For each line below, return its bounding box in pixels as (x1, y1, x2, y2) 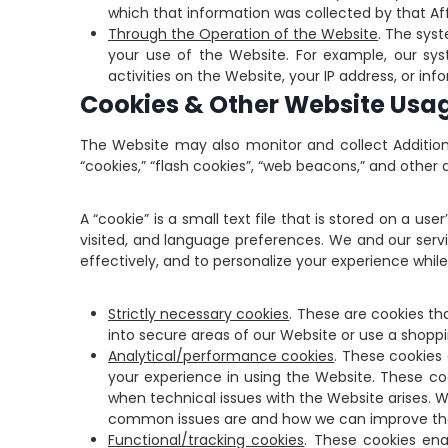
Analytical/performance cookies (108, 346, 335, 366)
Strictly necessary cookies (108, 304, 290, 324)
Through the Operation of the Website (108, 24, 379, 44)
